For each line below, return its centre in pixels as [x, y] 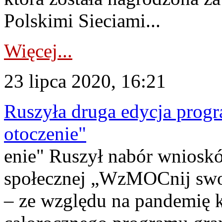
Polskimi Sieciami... [82, 21]
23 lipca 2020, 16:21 [85, 81]
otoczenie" [45, 134]
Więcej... [38, 51]
